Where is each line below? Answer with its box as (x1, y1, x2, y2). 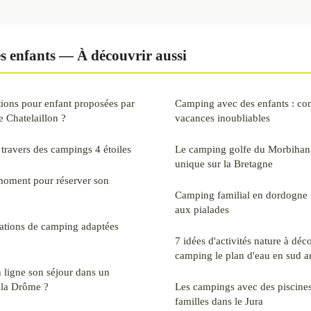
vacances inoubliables (175, 111, 270, 124)
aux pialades (175, 203, 229, 215)
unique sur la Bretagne (175, 157, 273, 169)
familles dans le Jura (175, 294, 263, 307)
